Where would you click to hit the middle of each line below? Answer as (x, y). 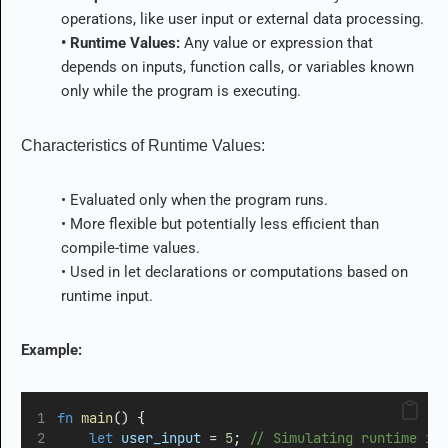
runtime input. (107, 295)
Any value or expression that (276, 42)
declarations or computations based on (274, 271)
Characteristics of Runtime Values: (143, 145)
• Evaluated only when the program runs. (194, 199)
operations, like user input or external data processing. (242, 18)
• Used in (92, 271)
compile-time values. (130, 247)
